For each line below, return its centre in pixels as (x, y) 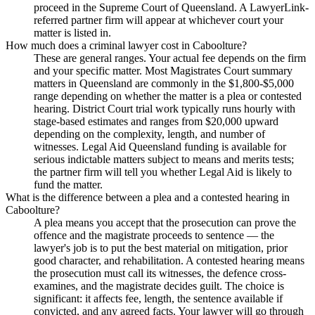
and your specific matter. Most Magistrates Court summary (163, 70)
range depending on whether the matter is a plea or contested (168, 96)
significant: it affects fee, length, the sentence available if (158, 298)
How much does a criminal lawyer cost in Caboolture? (126, 45)
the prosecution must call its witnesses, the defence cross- (160, 273)
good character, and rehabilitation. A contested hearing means (169, 260)
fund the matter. (68, 184)
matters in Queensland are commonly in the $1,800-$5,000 (164, 83)
